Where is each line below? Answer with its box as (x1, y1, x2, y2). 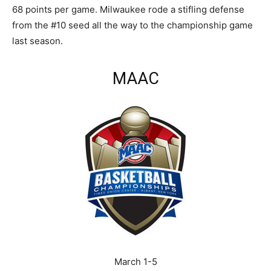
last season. (12, 34, 63, 47)
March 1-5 (114, 255, 157, 267)
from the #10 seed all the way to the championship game (12, 19, 253, 31)
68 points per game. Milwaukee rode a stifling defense (12, 3, 244, 15)
